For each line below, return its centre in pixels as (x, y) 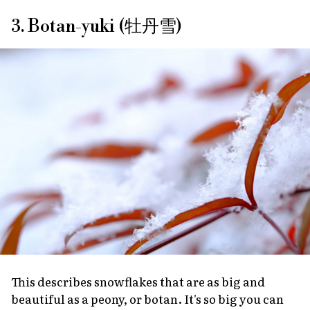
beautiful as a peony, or (77, 299)
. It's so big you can (231, 299)
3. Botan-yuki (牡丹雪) (97, 26)
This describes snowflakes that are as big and (138, 282)
